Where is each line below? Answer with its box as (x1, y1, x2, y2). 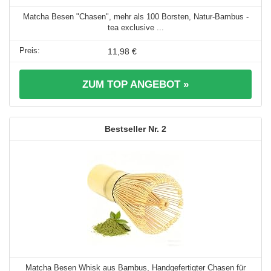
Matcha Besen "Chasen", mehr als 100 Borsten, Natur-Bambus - (22, 11, 249, 21)
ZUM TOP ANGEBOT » (82, 78, 189, 90)
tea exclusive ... (107, 22, 164, 32)
